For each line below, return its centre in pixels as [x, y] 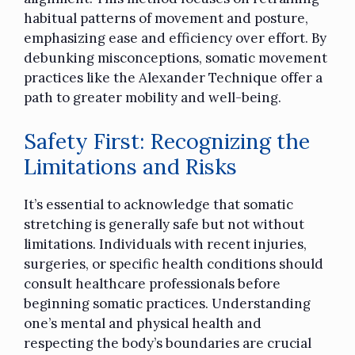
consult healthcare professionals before [152, 283]
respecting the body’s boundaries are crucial [168, 343]
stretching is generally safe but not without [164, 224]
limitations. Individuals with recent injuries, [165, 244]
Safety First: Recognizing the [167, 141]
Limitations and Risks [130, 166]
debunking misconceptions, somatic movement [176, 58]
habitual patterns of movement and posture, [166, 19]
